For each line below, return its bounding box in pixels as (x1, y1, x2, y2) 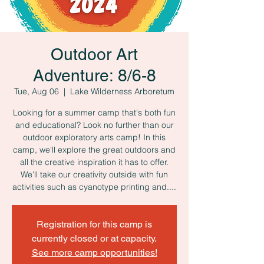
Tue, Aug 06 (14, 86, 59, 97)
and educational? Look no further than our (15, 120, 174, 130)
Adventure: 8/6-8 (32, 66, 156, 85)
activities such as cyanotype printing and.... (12, 181, 176, 192)
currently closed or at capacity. (32, 233, 157, 244)
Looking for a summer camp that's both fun (13, 107, 176, 118)
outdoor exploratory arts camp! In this (23, 132, 166, 143)
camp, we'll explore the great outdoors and (13, 144, 176, 155)
